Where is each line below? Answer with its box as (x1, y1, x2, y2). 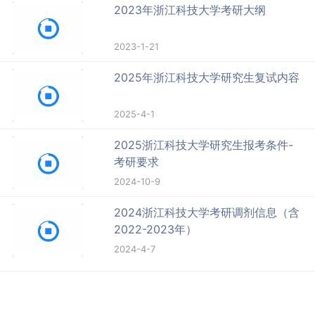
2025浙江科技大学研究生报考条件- (114, 138, 294, 153)
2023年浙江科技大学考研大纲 (114, 3, 266, 18)
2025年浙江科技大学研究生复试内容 (114, 70, 300, 85)
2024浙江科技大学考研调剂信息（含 (114, 205, 300, 220)
